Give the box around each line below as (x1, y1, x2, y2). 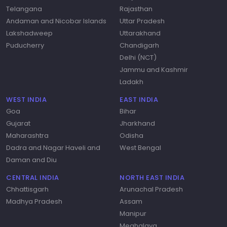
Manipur (120, 209, 146, 219)
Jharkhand (120, 119, 155, 129)
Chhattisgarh (6, 184, 49, 195)
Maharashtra (6, 131, 49, 141)
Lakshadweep (6, 28, 53, 39)
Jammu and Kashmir (120, 65, 188, 75)
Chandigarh (120, 41, 159, 51)
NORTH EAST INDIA (120, 173, 184, 183)
